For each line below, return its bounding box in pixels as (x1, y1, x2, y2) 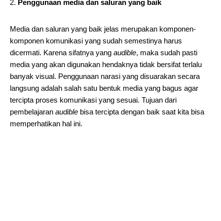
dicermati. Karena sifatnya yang (10, 48, 113, 57)
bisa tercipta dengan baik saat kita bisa (78, 108, 204, 116)
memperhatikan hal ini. (10, 119, 82, 128)
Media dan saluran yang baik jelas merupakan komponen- (10, 25, 196, 33)
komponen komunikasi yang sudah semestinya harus (10, 37, 182, 45)
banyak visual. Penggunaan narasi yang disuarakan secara (10, 72, 200, 80)
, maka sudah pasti (136, 48, 197, 57)
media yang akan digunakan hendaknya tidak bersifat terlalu (10, 60, 202, 69)
